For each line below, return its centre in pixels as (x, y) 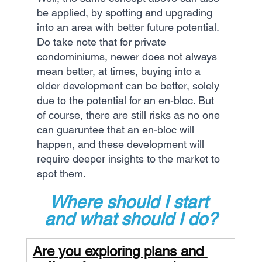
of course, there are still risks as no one (130, 115)
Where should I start (131, 202)
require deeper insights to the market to (130, 158)
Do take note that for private (103, 42)
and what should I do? (131, 219)
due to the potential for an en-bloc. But (127, 100)
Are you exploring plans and (120, 251)
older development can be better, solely (129, 85)
